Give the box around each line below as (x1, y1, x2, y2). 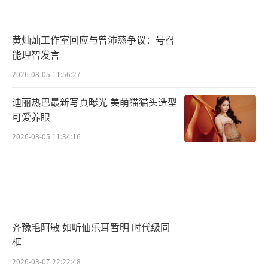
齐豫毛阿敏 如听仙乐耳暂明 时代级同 (12, 220, 170, 234)
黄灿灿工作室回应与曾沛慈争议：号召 (12, 32, 175, 47)
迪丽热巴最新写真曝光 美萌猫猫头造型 (12, 95, 177, 109)
